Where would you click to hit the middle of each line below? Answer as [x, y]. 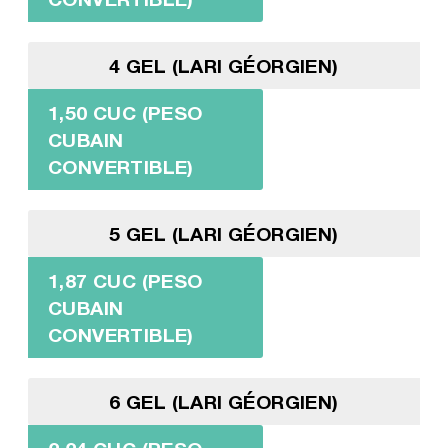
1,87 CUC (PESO [125, 280]
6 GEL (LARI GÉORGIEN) [224, 401]
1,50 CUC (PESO [125, 112]
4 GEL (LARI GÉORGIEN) [224, 65]
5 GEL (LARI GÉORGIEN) [224, 233]
